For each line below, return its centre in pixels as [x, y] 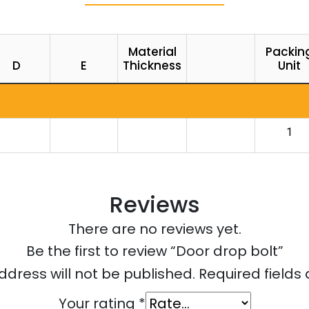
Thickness [152, 66]
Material [152, 52]
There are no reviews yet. [154, 229]
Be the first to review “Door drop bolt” [154, 251]
